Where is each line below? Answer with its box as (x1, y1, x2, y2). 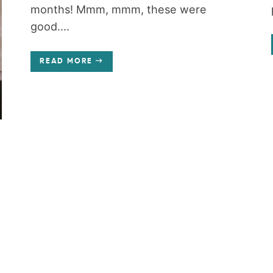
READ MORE (40, 58, 93, 65)
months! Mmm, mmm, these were (30, 3, 207, 16)
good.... (30, 20, 70, 33)
